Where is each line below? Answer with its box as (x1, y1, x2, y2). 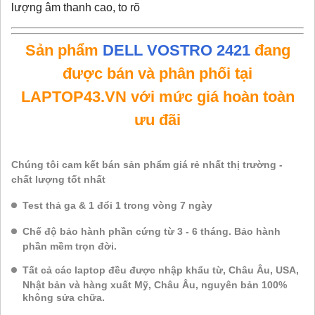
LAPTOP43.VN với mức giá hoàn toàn (20, 88, 295, 106)
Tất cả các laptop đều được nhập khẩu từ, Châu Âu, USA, (22, 264, 299, 276)
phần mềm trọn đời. (22, 240, 120, 251)
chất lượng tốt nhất (11, 174, 105, 186)
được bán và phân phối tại (63, 65, 252, 83)
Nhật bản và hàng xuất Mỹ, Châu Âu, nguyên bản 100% (22, 279, 287, 290)
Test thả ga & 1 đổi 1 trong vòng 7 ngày (22, 200, 212, 212)
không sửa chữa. (22, 292, 105, 302)
